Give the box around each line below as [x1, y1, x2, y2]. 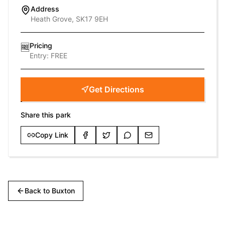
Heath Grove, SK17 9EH [31, 15, 108, 23]
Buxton [52, 186, 75, 195]
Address [31, 5, 59, 13]
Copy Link [35, 131, 68, 139]
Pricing [30, 41, 52, 50]
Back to [25, 186, 52, 195]
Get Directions [89, 84, 144, 94]
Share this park [21, 110, 71, 119]
